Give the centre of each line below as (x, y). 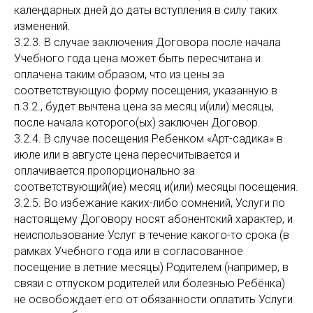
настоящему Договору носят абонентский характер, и (153, 219)
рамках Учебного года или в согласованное (129, 251)
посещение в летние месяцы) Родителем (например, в (151, 267)
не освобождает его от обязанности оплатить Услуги (153, 299)
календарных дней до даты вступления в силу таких (146, 10)
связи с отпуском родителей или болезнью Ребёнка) (150, 283)
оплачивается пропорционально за (104, 171)
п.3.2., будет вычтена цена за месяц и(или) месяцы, (144, 107)
